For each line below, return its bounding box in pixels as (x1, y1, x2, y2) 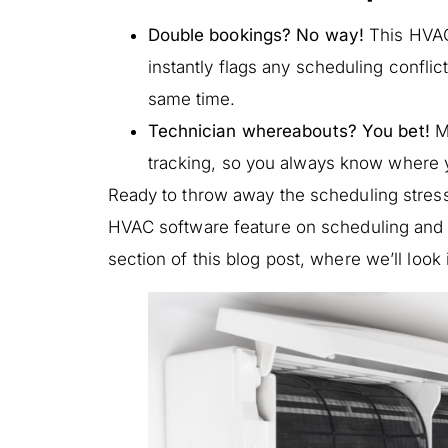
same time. (147, 88, 236, 109)
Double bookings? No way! (147, 24, 364, 45)
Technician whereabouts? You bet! (147, 120, 430, 141)
